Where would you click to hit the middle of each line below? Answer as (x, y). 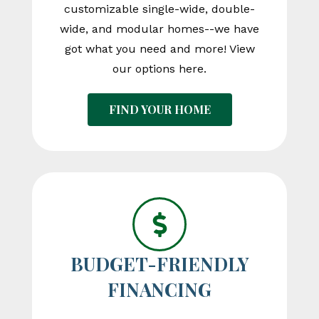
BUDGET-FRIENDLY (159, 264)
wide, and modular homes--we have (159, 29)
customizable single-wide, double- (159, 9)
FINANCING (159, 290)
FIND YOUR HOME (159, 110)
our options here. (159, 69)
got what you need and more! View (159, 49)
